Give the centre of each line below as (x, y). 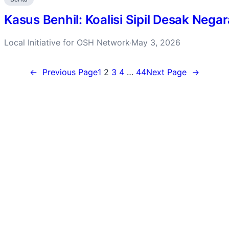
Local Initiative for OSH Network (67, 42)
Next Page (166, 72)
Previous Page (70, 72)
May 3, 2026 (156, 42)
